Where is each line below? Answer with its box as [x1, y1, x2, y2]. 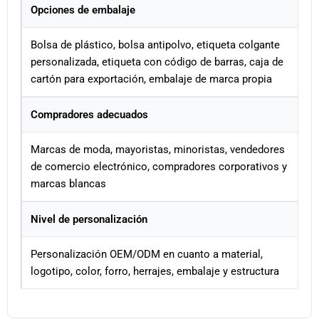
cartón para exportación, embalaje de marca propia [31, 73, 272, 86]
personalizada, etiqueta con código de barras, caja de [31, 56, 283, 69]
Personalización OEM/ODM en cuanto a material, [31, 248, 263, 261]
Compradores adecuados [31, 108, 148, 122]
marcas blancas [31, 177, 106, 191]
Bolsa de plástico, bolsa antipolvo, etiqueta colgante [31, 38, 280, 52]
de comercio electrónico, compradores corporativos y [31, 160, 287, 174]
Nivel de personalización [31, 213, 147, 226]
